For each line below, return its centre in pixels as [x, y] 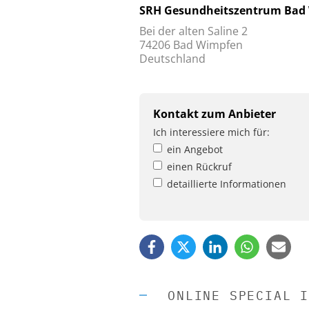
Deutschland [172, 58]
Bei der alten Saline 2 [193, 31]
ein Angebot [195, 149]
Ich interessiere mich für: [211, 132]
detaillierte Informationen [227, 183]
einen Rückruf [199, 166]
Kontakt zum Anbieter [215, 113]
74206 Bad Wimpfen [191, 44]
